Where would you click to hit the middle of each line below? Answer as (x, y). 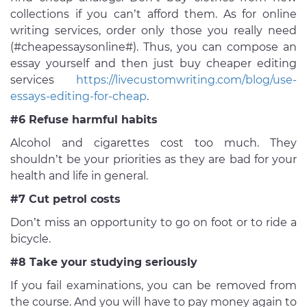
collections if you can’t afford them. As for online (153, 14)
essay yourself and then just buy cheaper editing (153, 64)
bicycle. (30, 239)
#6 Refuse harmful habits (84, 120)
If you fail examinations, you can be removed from (153, 286)
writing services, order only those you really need (153, 31)
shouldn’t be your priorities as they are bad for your (153, 160)
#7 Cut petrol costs (65, 199)
